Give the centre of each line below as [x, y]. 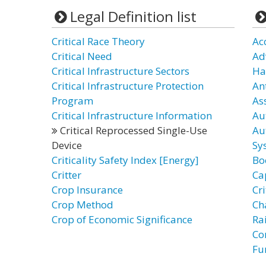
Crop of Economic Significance [122, 219]
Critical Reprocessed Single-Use [132, 130]
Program [72, 101]
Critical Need [82, 56]
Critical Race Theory [98, 41]
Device [67, 145]
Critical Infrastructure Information [132, 115]
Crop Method [83, 205]
